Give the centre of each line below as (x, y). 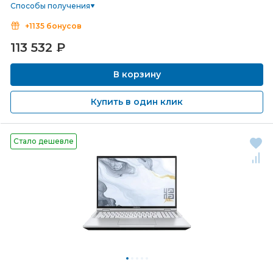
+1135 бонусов (53, 26)
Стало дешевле (44, 141)
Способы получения (50, 6)
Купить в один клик (137, 102)
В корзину (137, 74)
